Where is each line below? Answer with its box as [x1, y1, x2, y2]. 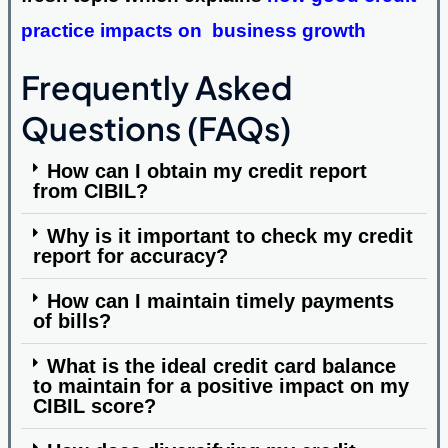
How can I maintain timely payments [47, 289, 395, 312]
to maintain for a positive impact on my [32, 374, 409, 397]
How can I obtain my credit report [47, 159, 368, 182]
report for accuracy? [32, 244, 228, 267]
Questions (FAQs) [20, 107, 291, 148]
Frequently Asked [20, 66, 292, 107]
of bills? [32, 309, 111, 332]
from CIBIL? [32, 179, 148, 202]
